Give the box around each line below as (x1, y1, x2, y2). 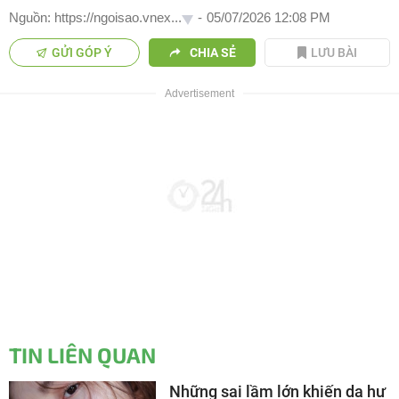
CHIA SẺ (189, 45, 236, 61)
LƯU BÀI (311, 45, 358, 61)
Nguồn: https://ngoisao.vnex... (9, 10, 182, 26)
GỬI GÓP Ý (52, 45, 113, 61)
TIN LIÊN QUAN (9, 342, 156, 369)
